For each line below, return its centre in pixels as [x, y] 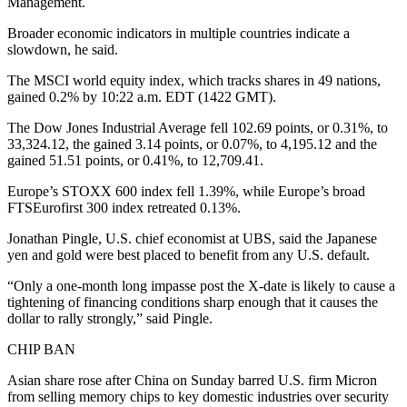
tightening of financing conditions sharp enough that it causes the [193, 302]
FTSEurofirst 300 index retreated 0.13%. [124, 207]
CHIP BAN [41, 349]
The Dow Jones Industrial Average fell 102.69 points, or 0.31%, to [198, 127]
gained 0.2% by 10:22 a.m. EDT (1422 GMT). [142, 96]
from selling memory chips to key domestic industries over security [198, 396]
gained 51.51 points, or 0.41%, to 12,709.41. [135, 160]
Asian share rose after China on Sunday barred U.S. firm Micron [192, 380]
